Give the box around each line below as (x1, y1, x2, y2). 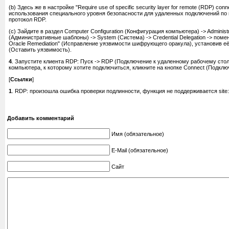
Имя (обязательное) (111, 131, 164, 138)
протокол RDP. (9, 16, 47, 22)
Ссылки (10, 76, 32, 82)
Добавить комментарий (7, 114, 74, 121)
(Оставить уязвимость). (9, 47, 72, 53)
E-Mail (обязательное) (111, 147, 168, 154)
